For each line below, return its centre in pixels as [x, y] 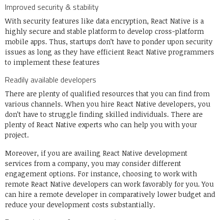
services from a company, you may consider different [93, 164]
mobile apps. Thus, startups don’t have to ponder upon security [109, 42]
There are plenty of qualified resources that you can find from [107, 94]
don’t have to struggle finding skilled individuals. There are [104, 114]
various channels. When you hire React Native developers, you [108, 104]
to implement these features [53, 62]
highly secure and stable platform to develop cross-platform [104, 31]
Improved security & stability [53, 7]
